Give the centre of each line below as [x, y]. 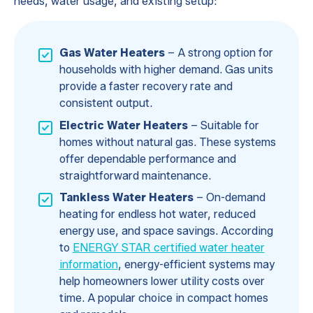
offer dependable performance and [147, 159]
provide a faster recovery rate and [146, 86]
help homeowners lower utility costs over [162, 282]
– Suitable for [223, 125]
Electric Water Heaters [123, 125]
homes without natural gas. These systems [167, 142]
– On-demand [229, 198]
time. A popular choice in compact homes [163, 298]
